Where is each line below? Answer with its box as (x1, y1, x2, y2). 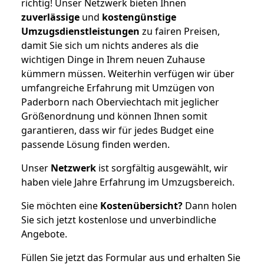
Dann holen (183, 199, 237, 212)
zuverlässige (21, 10, 80, 24)
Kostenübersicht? (100, 199, 183, 212)
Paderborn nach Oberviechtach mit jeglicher (21, 95, 219, 108)
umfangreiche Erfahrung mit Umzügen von (21, 81, 214, 94)
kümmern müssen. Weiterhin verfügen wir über (21, 67, 235, 80)
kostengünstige (102, 10, 176, 24)
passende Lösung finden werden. (21, 137, 170, 151)
